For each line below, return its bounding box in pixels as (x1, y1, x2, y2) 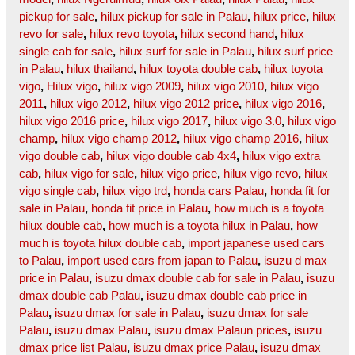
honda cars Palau (174, 184, 264, 198)
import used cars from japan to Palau (67, 254, 258, 268)
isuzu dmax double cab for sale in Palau (95, 271, 300, 285)
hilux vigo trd (102, 184, 167, 198)
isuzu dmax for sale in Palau (55, 306, 200, 320)
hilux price (254, 10, 306, 24)
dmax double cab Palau (19, 288, 140, 303)
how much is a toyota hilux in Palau (109, 219, 290, 233)
